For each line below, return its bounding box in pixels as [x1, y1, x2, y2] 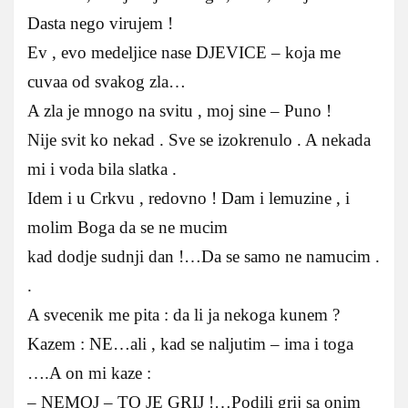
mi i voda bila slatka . [27, 159, 177, 179]
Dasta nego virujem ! [27, 14, 173, 34]
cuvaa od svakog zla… [27, 72, 186, 92]
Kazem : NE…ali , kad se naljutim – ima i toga [27, 334, 353, 354]
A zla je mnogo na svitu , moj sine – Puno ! [27, 101, 331, 121]
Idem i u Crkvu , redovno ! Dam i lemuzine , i [27, 189, 350, 209]
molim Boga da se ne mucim [27, 218, 228, 238]
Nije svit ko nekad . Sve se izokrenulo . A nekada [27, 130, 371, 150]
